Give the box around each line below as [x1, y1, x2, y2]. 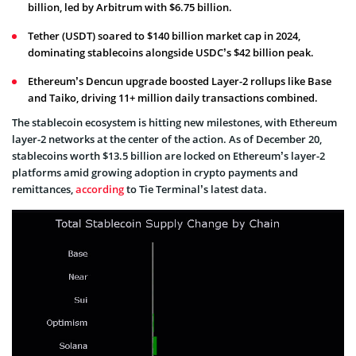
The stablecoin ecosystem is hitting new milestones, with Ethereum [12, 114, 337, 130]
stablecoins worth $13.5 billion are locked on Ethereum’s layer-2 [12, 148, 325, 163]
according [75, 181, 124, 196]
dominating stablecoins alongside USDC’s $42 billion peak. [28, 44, 314, 60]
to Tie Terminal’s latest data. [124, 181, 267, 196]
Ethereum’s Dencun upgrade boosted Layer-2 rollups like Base [28, 73, 331, 88]
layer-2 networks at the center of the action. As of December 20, [12, 131, 322, 146]
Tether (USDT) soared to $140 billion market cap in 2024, [28, 28, 300, 43]
